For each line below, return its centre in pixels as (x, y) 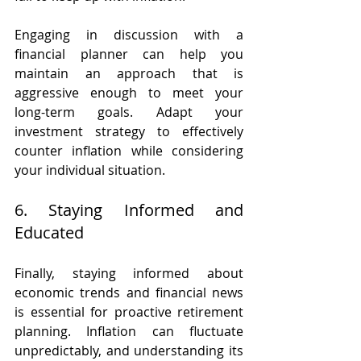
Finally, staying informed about (129, 273)
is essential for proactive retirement (129, 311)
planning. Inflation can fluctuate (129, 331)
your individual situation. (90, 170)
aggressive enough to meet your (129, 92)
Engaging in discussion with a (129, 34)
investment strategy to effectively (129, 131)
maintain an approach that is (129, 73)
